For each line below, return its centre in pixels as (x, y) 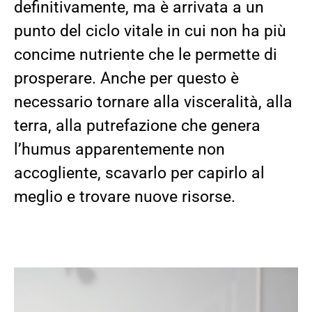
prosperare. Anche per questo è (126, 78)
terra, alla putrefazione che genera (137, 125)
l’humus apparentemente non (119, 149)
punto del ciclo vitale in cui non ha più (150, 31)
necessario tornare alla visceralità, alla (153, 102)
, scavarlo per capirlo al (181, 173)
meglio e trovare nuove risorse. (127, 196)
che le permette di (211, 54)
